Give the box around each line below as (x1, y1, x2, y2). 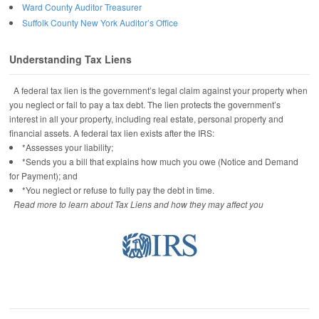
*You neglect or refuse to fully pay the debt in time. (22, 183, 214, 196)
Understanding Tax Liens (9, 52, 132, 67)
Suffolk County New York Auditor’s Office (22, 16, 178, 29)
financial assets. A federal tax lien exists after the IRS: (9, 126, 214, 139)
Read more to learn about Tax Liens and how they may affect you (14, 197, 263, 210)
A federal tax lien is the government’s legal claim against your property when (9, 83, 308, 96)
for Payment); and (9, 169, 78, 182)
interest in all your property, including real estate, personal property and (9, 112, 283, 125)
